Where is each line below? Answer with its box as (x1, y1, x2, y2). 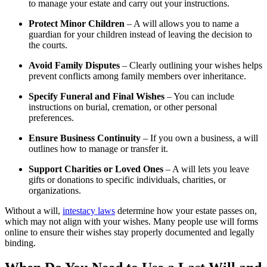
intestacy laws (63, 205, 115, 216)
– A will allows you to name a (125, 18, 239, 29)
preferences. (29, 112, 74, 123)
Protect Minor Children (29, 18, 125, 29)
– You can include (164, 91, 234, 101)
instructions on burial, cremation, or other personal (29, 101, 217, 112)
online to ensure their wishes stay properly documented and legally (5, 226, 254, 237)
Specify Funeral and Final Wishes (29, 91, 164, 101)
